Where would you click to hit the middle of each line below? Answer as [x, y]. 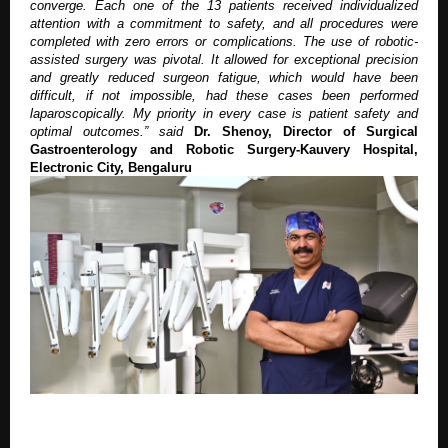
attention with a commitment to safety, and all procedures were [224, 23]
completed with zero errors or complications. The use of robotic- [224, 41]
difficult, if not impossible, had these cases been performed [224, 95]
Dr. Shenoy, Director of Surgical [306, 131]
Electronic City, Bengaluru [111, 167]
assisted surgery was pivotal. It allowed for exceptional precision [224, 59]
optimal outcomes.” [89, 131]
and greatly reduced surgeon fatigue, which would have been [224, 77]
